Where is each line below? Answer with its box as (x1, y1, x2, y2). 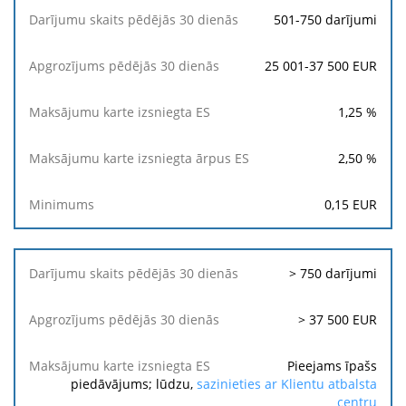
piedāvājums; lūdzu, (71, 375, 197, 392)
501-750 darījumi (274, 11, 377, 28)
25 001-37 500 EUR (265, 57, 377, 74)
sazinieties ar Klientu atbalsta (197, 375, 377, 392)
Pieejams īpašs (287, 357, 377, 374)
